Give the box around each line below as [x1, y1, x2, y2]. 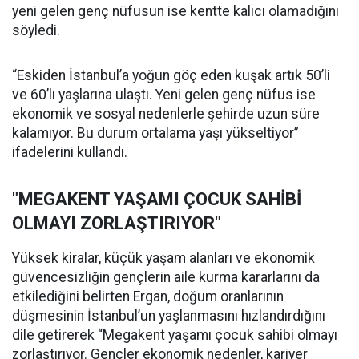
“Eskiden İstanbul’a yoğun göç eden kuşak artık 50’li [12, 67, 330, 84]
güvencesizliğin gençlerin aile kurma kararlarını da [12, 269, 320, 286]
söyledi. [12, 22, 60, 39]
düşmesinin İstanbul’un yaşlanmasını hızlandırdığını [12, 308, 325, 325]
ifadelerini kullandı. [12, 144, 127, 161]
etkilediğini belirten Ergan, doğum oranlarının [12, 288, 284, 305]
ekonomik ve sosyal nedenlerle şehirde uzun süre [12, 106, 320, 123]
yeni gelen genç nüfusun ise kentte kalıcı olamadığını [12, 3, 339, 20]
